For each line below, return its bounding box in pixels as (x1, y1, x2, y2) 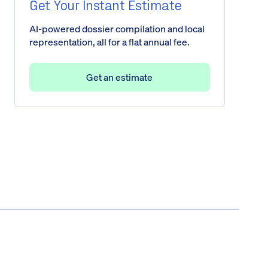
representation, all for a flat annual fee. (29, 35, 190, 48)
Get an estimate (86, 71, 153, 84)
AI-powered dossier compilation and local (29, 22, 205, 35)
